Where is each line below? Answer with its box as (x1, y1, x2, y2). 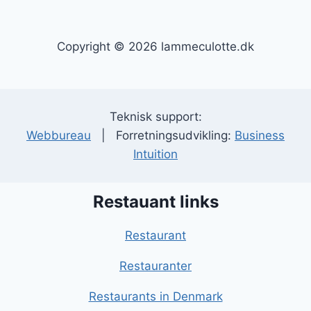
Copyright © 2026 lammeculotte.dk (57, 40, 254, 54)
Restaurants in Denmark (88, 289, 223, 304)
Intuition (133, 147, 178, 162)
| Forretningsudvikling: (91, 128, 235, 143)
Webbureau (26, 128, 91, 143)
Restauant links (92, 192, 219, 212)
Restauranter (119, 259, 192, 274)
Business (235, 128, 285, 143)
